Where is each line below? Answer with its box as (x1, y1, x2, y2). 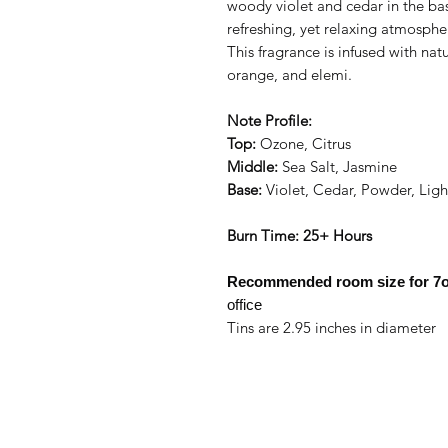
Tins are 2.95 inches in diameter (227, 318, 436, 337)
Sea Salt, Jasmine (278, 157, 397, 176)
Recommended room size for (227, 273, 429, 290)
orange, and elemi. (227, 65, 352, 84)
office (227, 296, 262, 313)
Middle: (227, 157, 278, 176)
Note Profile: (227, 111, 312, 130)
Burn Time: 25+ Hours (227, 226, 372, 245)
